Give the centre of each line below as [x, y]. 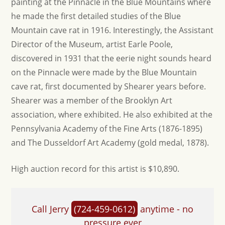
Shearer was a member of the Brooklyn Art [92, 100]
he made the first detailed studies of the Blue [96, 16]
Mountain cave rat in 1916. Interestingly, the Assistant [113, 30]
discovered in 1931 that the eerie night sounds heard [111, 58]
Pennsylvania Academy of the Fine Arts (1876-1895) [107, 129]
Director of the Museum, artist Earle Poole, [92, 44]
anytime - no [165, 209]
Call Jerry [51, 209]
